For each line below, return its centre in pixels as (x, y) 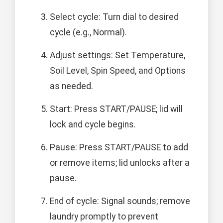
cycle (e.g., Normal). (88, 33)
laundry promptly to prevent (104, 217)
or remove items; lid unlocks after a (120, 163)
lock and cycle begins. (93, 125)
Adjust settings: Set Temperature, (117, 56)
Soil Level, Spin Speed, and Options (118, 71)
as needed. (71, 86)
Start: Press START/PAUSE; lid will (116, 109)
